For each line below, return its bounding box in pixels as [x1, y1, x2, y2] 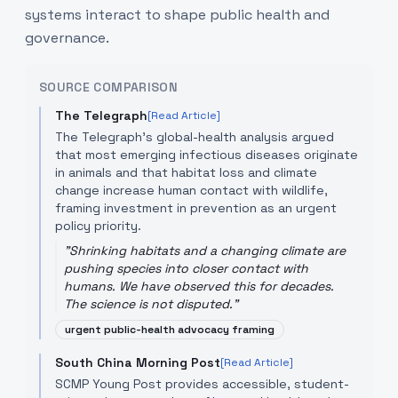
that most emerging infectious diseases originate [55, 147, 358, 163]
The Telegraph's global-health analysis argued [55, 129, 334, 145]
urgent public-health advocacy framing [65, 322, 275, 337]
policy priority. [55, 218, 141, 234]
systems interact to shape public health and [25, 5, 330, 24]
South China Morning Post [55, 354, 220, 370]
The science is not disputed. [64, 296, 233, 312]
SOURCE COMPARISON [39, 79, 178, 95]
